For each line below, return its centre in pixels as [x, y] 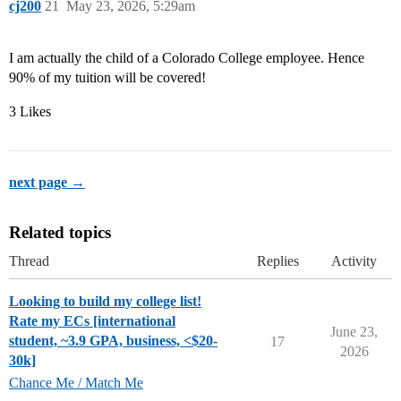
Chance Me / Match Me [76, 383]
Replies [277, 261]
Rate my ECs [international [92, 321]
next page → [47, 183]
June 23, [354, 332]
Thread [29, 261]
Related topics [60, 233]
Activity [354, 261]
